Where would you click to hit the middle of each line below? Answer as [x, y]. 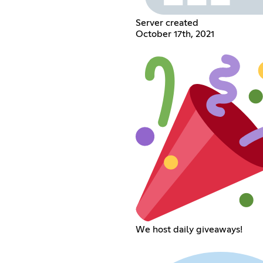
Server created [167, 23]
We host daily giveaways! [189, 229]
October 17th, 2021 [175, 34]
